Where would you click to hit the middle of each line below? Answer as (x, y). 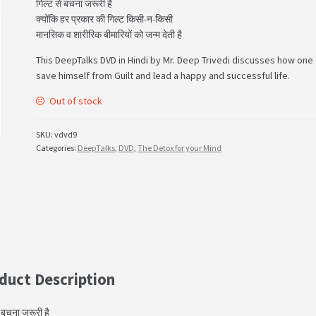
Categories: (56, 148)
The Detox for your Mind (179, 148)
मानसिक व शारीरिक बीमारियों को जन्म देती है (109, 34)
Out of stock (76, 101)
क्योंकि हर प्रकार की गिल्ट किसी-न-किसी (104, 19)
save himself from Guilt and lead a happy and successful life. (163, 75)
